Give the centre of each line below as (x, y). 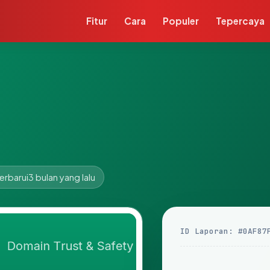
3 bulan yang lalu (62, 177)
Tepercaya (240, 21)
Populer (181, 21)
